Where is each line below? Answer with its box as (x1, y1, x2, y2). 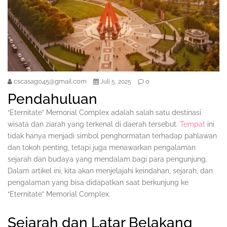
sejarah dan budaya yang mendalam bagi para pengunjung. (8, 155, 207, 164)
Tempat (180, 120, 205, 129)
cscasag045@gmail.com (14, 78, 87, 86)
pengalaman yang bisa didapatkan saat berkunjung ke (8, 178, 188, 187)
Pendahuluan (8, 91, 97, 108)
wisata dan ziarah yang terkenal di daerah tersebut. (8, 120, 180, 129)
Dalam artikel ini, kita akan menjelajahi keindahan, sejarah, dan (8, 167, 213, 175)
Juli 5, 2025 (100, 78, 131, 86)
